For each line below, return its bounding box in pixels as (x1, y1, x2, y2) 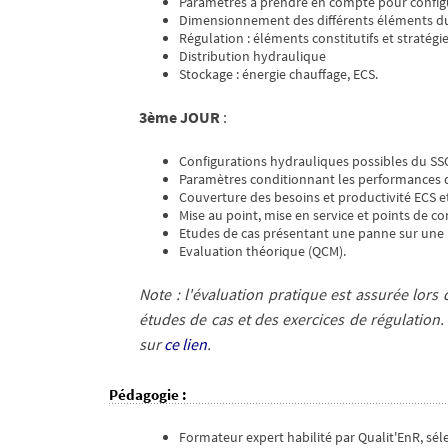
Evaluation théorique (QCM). (179, 242, 346, 261)
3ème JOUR (139, 107, 220, 128)
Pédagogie (109, 385, 179, 405)
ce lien (164, 334, 207, 355)
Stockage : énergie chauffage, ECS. (179, 65, 378, 84)
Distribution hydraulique (179, 47, 326, 66)
